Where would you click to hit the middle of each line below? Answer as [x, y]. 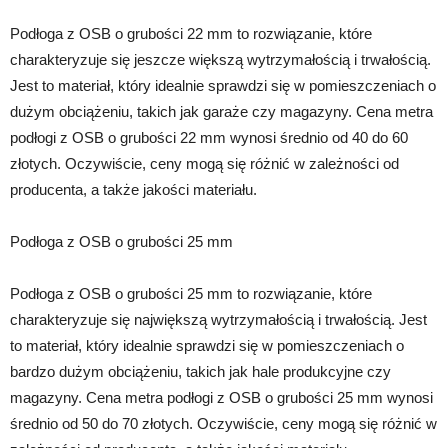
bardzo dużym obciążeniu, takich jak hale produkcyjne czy [200, 371]
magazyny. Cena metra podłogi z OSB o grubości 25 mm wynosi [221, 397]
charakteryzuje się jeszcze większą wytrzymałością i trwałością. [220, 59]
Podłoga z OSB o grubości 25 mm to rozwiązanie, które [191, 293]
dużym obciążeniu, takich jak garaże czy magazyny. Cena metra [221, 111]
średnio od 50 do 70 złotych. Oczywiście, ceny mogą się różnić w [223, 423]
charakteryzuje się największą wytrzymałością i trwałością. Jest [218, 319]
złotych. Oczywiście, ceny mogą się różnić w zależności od [204, 163]
